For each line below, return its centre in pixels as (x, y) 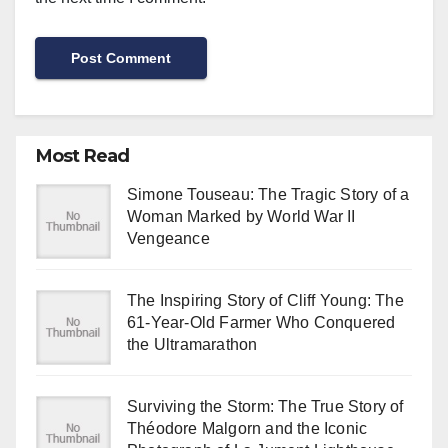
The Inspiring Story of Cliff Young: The (265, 301)
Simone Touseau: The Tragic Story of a (268, 195)
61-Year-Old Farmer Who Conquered (261, 323)
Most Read (82, 156)
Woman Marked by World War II (241, 217)
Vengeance (168, 239)
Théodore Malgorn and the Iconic (247, 429)
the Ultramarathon (192, 345)
